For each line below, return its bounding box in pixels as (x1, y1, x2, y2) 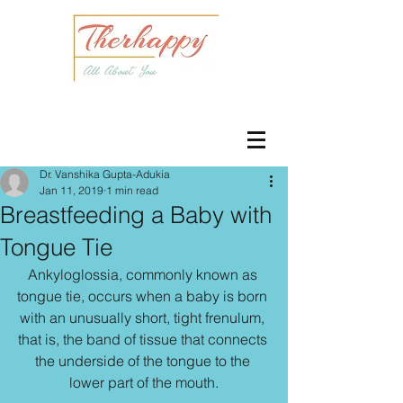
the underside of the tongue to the (34, 352, 254, 370)
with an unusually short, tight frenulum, (20, 309, 268, 327)
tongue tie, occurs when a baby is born (17, 287, 271, 305)
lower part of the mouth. (69, 373, 219, 391)
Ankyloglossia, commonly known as (27, 265, 261, 283)
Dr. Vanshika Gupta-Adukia (40, 167, 170, 181)
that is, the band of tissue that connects (17, 330, 271, 348)
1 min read (106, 184, 158, 197)
